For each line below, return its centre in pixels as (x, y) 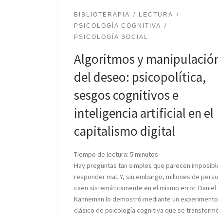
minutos (146, 154)
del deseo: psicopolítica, (140, 77)
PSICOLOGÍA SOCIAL (111, 37)
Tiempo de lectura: (101, 154)
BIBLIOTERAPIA (102, 14)
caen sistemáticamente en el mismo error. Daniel (145, 188)
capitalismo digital (124, 131)
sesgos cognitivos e (126, 95)
